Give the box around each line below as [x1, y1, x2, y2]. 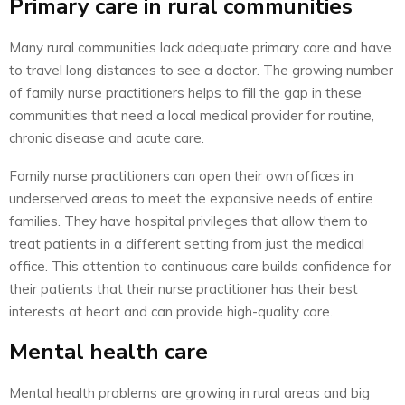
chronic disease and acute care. [9, 128, 204, 146]
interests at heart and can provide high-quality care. [9, 302, 333, 320]
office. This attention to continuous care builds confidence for [9, 257, 391, 275]
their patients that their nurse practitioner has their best [9, 279, 358, 297]
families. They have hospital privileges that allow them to [9, 212, 368, 230]
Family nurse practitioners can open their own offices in [9, 166, 353, 184]
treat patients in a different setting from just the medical [9, 234, 364, 252]
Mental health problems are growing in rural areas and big [9, 383, 370, 401]
